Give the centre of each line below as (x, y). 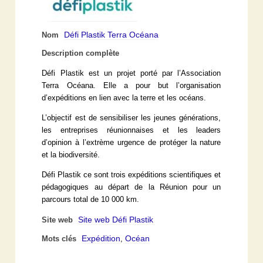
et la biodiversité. (71, 155)
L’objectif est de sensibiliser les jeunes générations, (131, 118)
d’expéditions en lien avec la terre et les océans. (124, 98)
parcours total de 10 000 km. (91, 199)
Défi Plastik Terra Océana (112, 34)
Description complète (81, 53)
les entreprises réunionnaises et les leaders (131, 130)
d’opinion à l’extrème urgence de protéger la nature (131, 142)
